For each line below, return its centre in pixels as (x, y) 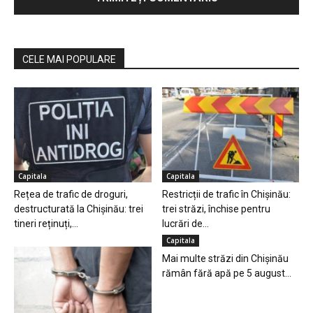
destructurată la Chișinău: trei (79, 209)
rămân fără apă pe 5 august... (226, 273)
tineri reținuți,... (46, 223)
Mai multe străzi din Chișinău (225, 258)
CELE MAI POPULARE (69, 60)
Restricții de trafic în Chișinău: (226, 194)
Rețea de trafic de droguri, (71, 194)
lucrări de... (185, 223)
